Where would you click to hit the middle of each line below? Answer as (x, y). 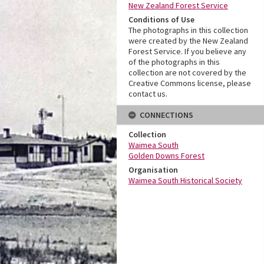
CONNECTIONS (166, 115)
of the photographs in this (174, 62)
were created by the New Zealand (188, 41)
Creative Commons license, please (190, 83)
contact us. (148, 94)
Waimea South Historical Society (185, 180)
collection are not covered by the (187, 72)
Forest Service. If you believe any (187, 51)
